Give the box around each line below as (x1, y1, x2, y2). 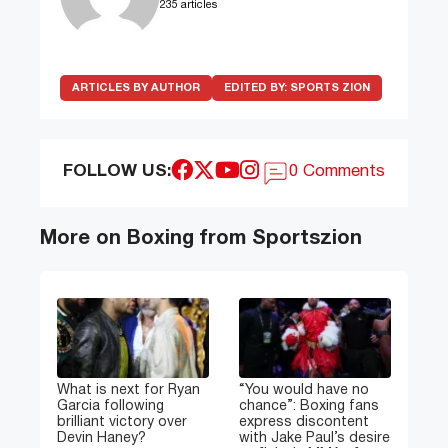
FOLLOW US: (62, 164, 171, 180)
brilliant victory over (57, 416, 187, 430)
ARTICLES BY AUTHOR (72, 83, 200, 94)
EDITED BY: (224, 83, 290, 94)
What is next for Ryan (57, 384, 200, 398)
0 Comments (289, 164, 386, 180)
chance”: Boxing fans (239, 400, 379, 414)
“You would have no (239, 384, 369, 398)
